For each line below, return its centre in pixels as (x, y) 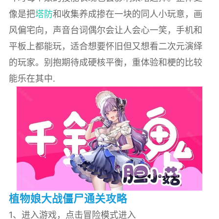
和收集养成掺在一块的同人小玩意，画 (127, 14)
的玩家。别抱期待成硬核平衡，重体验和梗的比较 (105, 63)
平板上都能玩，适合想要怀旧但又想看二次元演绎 (105, 46)
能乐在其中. (32, 79)
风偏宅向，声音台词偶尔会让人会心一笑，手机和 (105, 30)
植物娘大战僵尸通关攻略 (68, 199)
